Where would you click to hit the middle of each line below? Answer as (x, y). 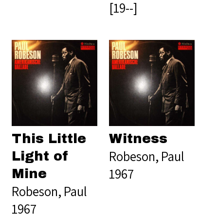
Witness (138, 138)
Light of (40, 156)
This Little (49, 138)
